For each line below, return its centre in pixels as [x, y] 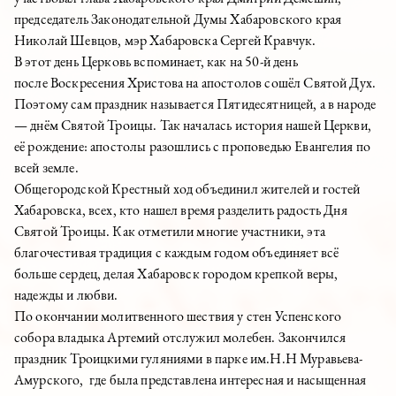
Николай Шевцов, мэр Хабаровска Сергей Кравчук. [165, 40]
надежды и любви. [66, 295]
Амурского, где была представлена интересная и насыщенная [190, 380]
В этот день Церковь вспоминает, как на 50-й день [156, 61]
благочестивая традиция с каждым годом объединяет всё [177, 252]
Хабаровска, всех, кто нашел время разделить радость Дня [181, 210]
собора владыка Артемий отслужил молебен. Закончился [180, 337]
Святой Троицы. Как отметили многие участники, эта [170, 231]
